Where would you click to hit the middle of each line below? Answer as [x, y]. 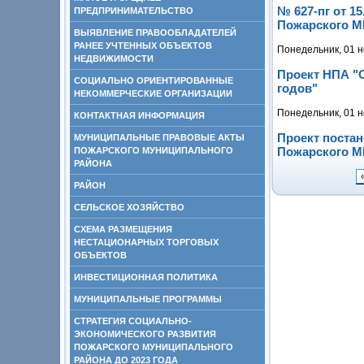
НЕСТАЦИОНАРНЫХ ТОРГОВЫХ [146, 242]
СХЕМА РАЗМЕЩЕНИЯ [123, 229]
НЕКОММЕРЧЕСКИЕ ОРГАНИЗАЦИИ [153, 93]
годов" [297, 88]
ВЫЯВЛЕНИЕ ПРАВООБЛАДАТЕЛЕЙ [155, 32]
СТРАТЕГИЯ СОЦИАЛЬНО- [133, 321]
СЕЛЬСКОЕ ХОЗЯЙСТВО [129, 207]
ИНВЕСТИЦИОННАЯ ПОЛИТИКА [146, 277]
